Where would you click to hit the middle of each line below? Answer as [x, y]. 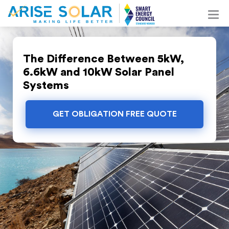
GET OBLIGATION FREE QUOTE [114, 114]
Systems [46, 85]
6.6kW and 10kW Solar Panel [99, 72]
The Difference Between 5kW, [104, 59]
